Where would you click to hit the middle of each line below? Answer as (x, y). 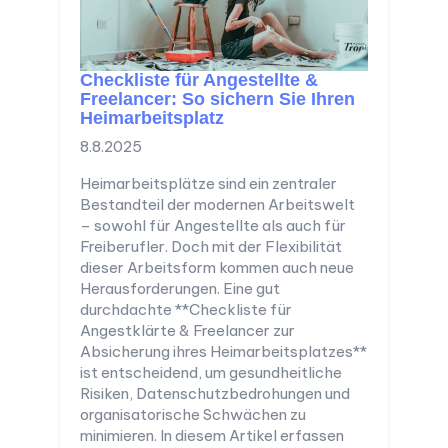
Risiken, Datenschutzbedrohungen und (215, 394)
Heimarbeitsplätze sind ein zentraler (208, 184)
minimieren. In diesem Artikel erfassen (212, 436)
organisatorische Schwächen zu (193, 415)
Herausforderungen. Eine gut (180, 289)
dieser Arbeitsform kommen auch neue (217, 268)
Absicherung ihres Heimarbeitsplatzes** (223, 352)
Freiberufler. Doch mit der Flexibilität (211, 247)
